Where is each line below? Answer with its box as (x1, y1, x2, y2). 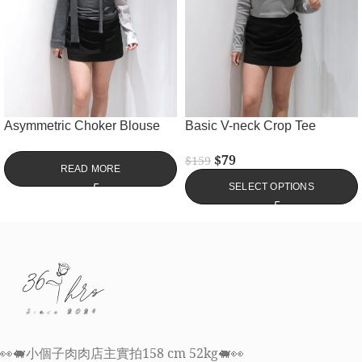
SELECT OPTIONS (229, 181, 314, 193)
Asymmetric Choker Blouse (4, 119, 160, 133)
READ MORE (60, 163, 121, 175)
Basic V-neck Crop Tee (185, 119, 316, 133)
